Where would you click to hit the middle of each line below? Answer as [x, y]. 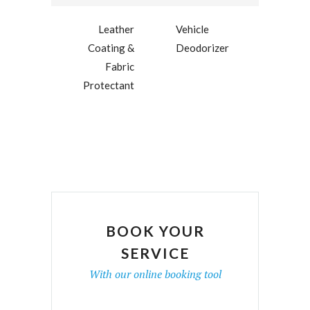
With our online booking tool [155, 274]
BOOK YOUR [155, 231]
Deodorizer [202, 48]
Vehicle [192, 29]
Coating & [111, 48]
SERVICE [155, 253]
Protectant [109, 85]
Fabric [120, 67]
